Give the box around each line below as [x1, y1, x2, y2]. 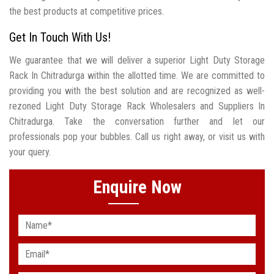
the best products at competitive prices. [9, 6, 164, 18]
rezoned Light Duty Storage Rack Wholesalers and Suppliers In [9, 100, 265, 113]
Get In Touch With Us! [9, 30, 111, 45]
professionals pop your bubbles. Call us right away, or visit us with [9, 131, 265, 143]
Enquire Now [92, 177, 182, 198]
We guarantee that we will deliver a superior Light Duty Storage [9, 54, 265, 67]
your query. [9, 146, 51, 158]
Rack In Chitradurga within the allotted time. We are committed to [9, 70, 265, 82]
